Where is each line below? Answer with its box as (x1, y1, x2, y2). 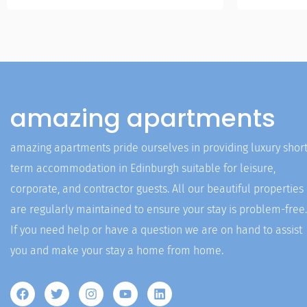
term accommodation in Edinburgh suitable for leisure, (10, 162, 275, 175)
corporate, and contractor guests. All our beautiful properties (10, 182, 304, 195)
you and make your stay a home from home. (10, 244, 223, 257)
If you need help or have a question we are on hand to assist (10, 223, 302, 236)
